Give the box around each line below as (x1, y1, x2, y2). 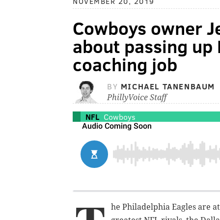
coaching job (73, 52, 177, 76)
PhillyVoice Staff (107, 93, 166, 103)
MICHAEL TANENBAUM (120, 81, 216, 92)
